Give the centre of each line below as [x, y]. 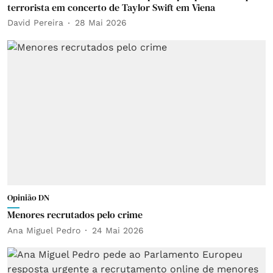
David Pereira [35, 23]
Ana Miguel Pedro [44, 230]
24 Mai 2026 [118, 230]
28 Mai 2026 [101, 23]
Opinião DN [28, 197]
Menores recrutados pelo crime [75, 214]
